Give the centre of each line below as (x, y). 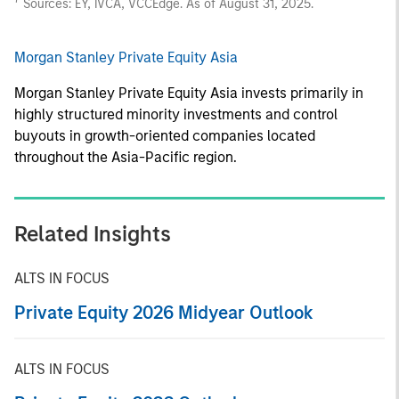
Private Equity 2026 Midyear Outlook (164, 312)
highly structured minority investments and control (176, 114)
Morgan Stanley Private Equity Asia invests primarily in (189, 93)
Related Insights (93, 233)
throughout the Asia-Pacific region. (126, 157)
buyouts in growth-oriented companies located (165, 135)
